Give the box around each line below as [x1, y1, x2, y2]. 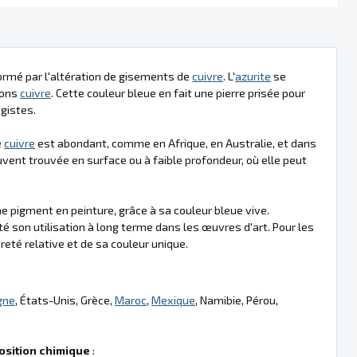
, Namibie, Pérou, [195, 293, 278, 307]
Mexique [151, 293, 195, 307]
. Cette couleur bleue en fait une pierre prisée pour [51, 86, 305, 100]
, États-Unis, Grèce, [15, 293, 115, 307]
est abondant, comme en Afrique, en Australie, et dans [35, 136, 316, 150]
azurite [235, 69, 271, 83]
